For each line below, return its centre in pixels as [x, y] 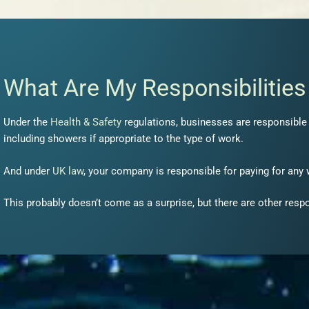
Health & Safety [86, 122]
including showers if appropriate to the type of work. [123, 139]
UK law [68, 171]
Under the [27, 122]
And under [28, 171]
